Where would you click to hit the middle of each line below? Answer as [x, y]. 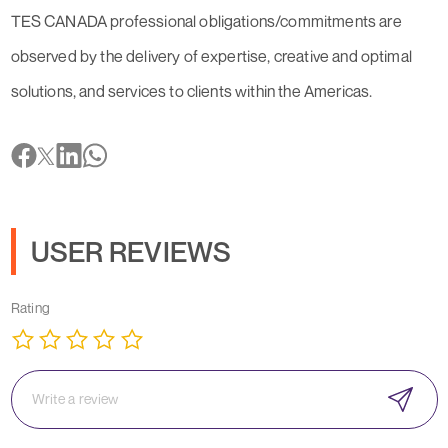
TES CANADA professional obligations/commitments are [206, 21]
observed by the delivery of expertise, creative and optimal [211, 56]
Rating [30, 308]
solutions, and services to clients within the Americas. [191, 91]
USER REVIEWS [131, 252]
